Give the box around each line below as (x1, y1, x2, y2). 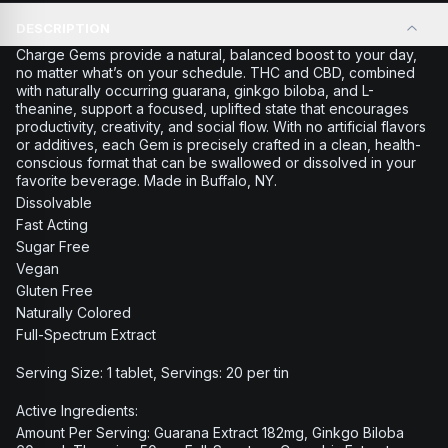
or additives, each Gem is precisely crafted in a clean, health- (16, 136, 421, 153)
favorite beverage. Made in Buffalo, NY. (16, 172, 277, 189)
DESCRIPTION (16, 20, 110, 36)
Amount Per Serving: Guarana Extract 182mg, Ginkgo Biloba (16, 424, 404, 441)
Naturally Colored (16, 304, 131, 321)
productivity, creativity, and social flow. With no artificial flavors (16, 118, 426, 135)
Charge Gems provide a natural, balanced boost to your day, (16, 46, 417, 63)
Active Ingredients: (16, 402, 138, 419)
